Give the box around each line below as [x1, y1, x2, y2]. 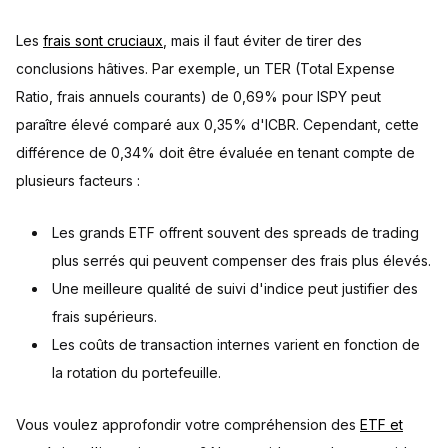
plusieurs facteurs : [16, 172, 140, 189]
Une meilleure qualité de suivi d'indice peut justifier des [52, 280, 418, 297]
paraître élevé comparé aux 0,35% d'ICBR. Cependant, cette [16, 116, 419, 133]
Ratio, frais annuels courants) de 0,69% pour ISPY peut [16, 88, 381, 105]
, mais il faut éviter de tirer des [163, 32, 362, 49]
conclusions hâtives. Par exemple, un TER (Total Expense [16, 60, 395, 77]
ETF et [360, 416, 403, 433]
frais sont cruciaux [43, 32, 163, 49]
